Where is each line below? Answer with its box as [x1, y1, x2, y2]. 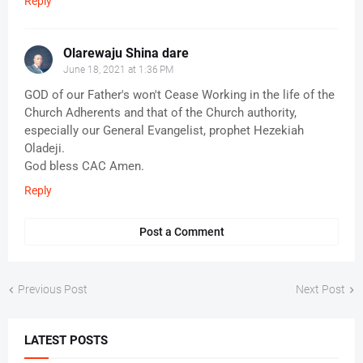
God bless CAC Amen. [24, 159, 144, 174]
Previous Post [18, 283, 88, 297]
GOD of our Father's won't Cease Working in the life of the [24, 88, 335, 103]
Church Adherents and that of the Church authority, [24, 105, 297, 121]
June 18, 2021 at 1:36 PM [63, 64, 173, 76]
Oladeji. [24, 141, 65, 156]
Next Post [296, 283, 345, 297]
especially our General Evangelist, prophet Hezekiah [24, 123, 304, 139]
